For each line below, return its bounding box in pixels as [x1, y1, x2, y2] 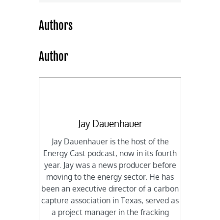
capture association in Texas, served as [41, 195, 179, 206]
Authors [39, 18, 73, 33]
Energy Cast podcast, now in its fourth [43, 148, 177, 159]
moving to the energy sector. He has [46, 172, 174, 182]
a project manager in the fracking [51, 207, 169, 218]
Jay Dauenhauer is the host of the [51, 137, 169, 147]
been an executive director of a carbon [41, 184, 179, 194]
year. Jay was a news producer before [44, 160, 176, 170]
